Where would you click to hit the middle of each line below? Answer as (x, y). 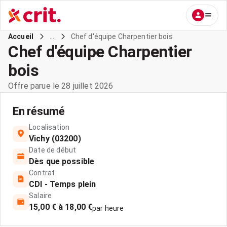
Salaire (41, 196)
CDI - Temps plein (63, 184)
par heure (108, 208)
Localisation (49, 127)
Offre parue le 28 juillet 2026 (61, 86)
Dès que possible (62, 161)
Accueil (21, 36)
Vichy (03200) (55, 139)
